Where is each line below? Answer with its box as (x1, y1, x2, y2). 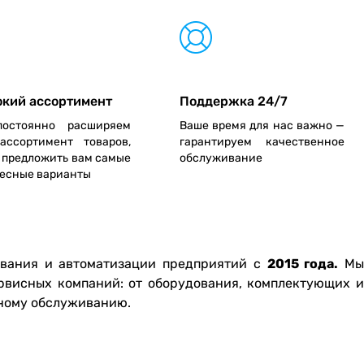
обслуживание (180, 150, 262, 165)
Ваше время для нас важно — (180, 118, 344, 132)
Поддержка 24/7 (180, 93, 288, 109)
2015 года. (266, 255, 339, 271)
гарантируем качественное (180, 134, 344, 149)
